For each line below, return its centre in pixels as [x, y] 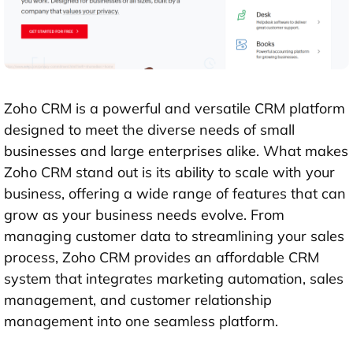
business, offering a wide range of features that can [175, 194]
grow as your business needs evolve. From [144, 215]
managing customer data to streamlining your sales [174, 236]
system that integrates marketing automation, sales [174, 279]
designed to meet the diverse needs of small [149, 130]
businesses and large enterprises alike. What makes [176, 151]
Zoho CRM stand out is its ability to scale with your [169, 173]
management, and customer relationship [138, 300]
